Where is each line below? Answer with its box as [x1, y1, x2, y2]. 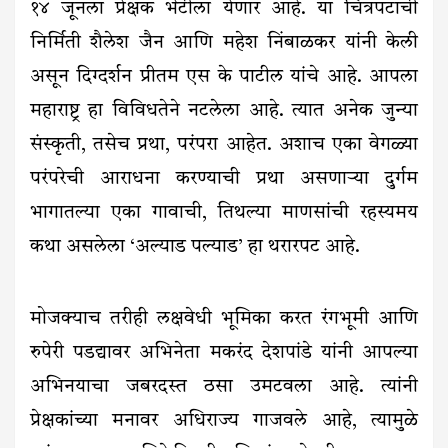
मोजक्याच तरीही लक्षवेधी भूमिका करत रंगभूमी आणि [30, 310, 418, 330]
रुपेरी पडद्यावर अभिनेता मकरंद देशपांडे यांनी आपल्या [30, 344, 418, 364]
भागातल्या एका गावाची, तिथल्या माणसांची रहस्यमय [30, 204, 418, 224]
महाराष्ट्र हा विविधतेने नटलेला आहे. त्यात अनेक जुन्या [30, 102, 418, 122]
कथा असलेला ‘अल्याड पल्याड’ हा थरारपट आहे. [30, 238, 365, 258]
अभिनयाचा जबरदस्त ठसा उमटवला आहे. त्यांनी [30, 378, 418, 398]
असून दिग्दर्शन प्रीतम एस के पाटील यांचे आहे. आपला [30, 68, 418, 88]
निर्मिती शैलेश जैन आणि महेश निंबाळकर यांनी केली [30, 34, 418, 54]
